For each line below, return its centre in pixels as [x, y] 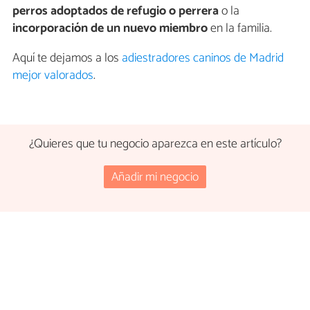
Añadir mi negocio [155, 177]
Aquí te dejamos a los [67, 58]
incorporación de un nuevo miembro [110, 28]
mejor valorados [53, 75]
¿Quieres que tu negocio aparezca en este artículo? [155, 144]
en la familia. [240, 28]
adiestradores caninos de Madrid [203, 58]
